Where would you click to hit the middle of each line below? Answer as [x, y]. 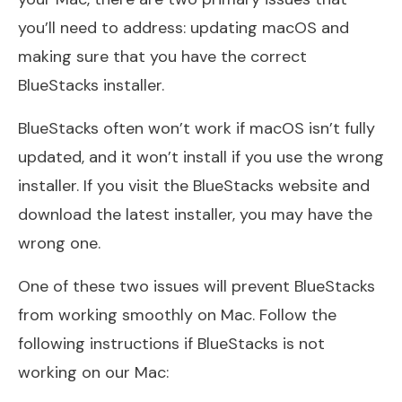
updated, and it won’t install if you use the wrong [201, 157]
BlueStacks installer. [91, 85]
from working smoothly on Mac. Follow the [177, 315]
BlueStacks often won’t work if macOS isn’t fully [197, 128]
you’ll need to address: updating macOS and [184, 27]
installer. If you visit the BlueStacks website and [194, 185]
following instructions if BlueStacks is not [171, 343]
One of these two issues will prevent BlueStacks [197, 286]
